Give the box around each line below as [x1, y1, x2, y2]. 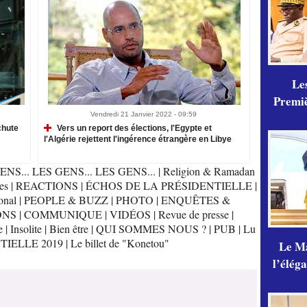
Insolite [10, 221, 42, 236]
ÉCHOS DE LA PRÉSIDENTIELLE [85, 178, 252, 193]
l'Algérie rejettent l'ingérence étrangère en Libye [43, 134, 232, 144]
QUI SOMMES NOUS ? [95, 221, 206, 236]
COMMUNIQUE [23, 207, 105, 222]
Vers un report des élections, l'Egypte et [54, 123, 212, 134]
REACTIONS [15, 178, 78, 193]
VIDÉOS [109, 207, 153, 222]
